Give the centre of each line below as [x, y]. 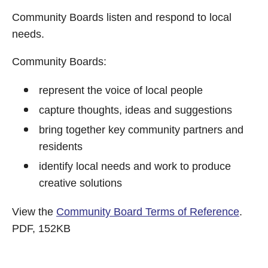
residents [61, 147]
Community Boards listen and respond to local [122, 17]
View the [34, 212]
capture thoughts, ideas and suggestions [135, 110]
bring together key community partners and [141, 130]
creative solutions [80, 183]
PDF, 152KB [41, 229]
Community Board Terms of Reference [148, 212]
